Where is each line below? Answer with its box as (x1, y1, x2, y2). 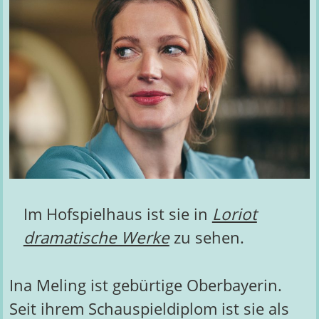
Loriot (211, 203, 257, 226)
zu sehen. (169, 226, 244, 249)
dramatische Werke (23, 226, 169, 249)
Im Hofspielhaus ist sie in (23, 203, 212, 226)
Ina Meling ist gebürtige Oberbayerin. (9, 273, 282, 296)
